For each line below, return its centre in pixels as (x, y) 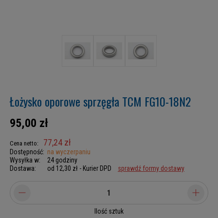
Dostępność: (27, 152)
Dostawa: (23, 168)
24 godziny (62, 160)
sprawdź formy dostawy (151, 168)
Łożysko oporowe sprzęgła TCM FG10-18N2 (100, 101)
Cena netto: (24, 143)
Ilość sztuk (109, 211)
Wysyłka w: (25, 160)
